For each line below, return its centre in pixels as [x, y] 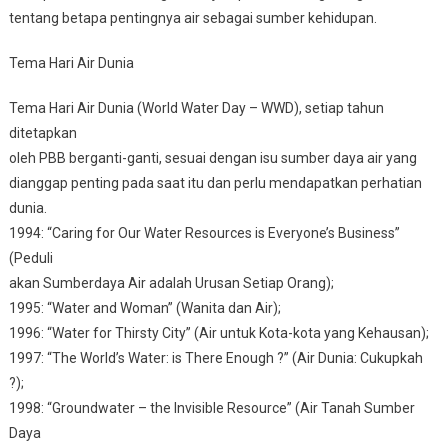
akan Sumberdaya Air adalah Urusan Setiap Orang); [171, 282]
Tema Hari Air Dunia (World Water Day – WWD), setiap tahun [196, 107]
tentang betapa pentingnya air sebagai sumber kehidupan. [192, 17]
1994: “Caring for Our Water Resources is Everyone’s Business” [204, 232]
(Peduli [30, 257]
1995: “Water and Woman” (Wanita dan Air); [144, 307]
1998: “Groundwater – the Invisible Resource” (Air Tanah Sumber [211, 407]
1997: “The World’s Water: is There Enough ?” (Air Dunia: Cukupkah [215, 357]
